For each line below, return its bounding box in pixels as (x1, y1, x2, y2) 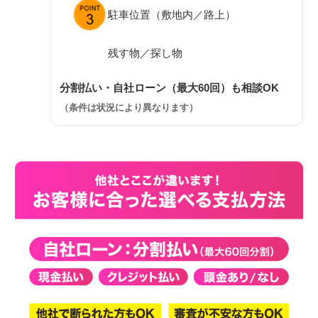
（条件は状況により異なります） (60, 102, 198, 113)
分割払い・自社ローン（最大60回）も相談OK (60, 81, 279, 94)
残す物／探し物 (108, 46, 182, 59)
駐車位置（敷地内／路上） (108, 8, 236, 21)
